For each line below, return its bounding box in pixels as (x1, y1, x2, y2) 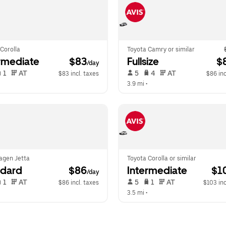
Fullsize (127, 55, 159, 68)
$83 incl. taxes (59, 70, 99, 77)
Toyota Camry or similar (127, 46, 195, 53)
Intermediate (127, 164, 187, 177)
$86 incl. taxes (59, 179, 99, 186)
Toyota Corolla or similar (127, 155, 196, 162)
